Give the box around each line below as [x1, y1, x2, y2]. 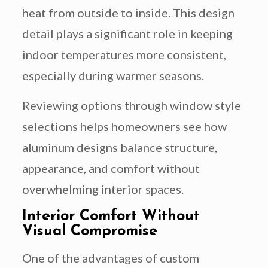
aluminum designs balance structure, [22, 140, 217, 155]
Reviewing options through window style [22, 98, 241, 113]
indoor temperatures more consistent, [22, 47, 226, 62]
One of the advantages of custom [22, 251, 199, 266]
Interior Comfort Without [22, 209, 200, 224]
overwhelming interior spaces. [22, 182, 184, 197]
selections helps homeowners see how [22, 119, 227, 134]
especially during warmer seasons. [22, 68, 204, 83]
